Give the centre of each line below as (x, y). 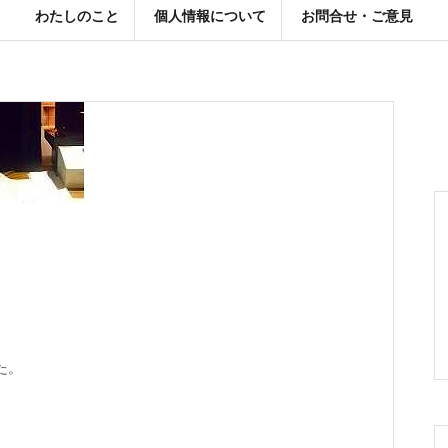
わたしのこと (77, 15)
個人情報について (210, 15)
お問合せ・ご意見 (357, 15)
